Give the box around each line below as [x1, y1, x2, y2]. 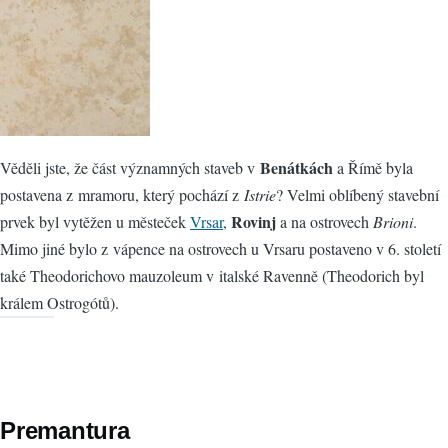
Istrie [244, 183, 276, 205]
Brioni [373, 210, 413, 232]
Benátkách [260, 155, 333, 179]
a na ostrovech [276, 210, 373, 232]
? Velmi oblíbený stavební [276, 183, 439, 205]
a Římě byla [333, 156, 413, 178]
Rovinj [231, 209, 276, 233]
